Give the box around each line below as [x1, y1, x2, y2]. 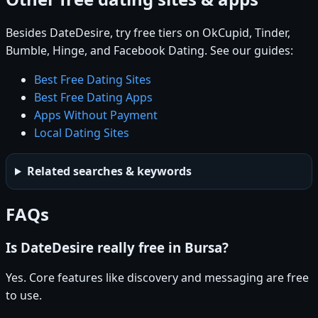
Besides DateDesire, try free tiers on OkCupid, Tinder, [6, 25, 290, 41]
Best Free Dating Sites [34, 72, 151, 88]
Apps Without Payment [34, 107, 158, 124]
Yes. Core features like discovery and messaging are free [6, 269, 309, 285]
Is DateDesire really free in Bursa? [6, 238, 229, 256]
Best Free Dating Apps [34, 89, 153, 106]
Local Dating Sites [34, 125, 129, 141]
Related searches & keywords [26, 163, 192, 180]
